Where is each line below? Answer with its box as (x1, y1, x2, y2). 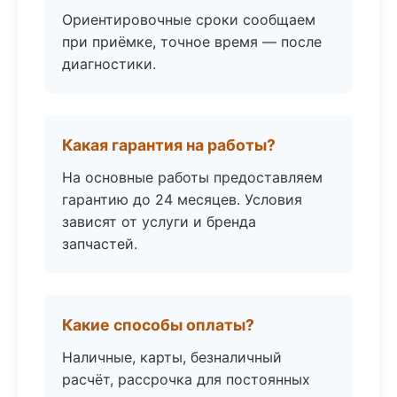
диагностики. (62, 55, 156, 73)
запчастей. (62, 235, 137, 253)
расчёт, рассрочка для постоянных (62, 370, 310, 388)
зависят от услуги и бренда (62, 213, 256, 230)
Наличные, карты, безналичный (62, 348, 282, 366)
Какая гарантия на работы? (62, 136, 276, 154)
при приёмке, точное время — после (62, 33, 322, 51)
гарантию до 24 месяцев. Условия (62, 191, 302, 208)
